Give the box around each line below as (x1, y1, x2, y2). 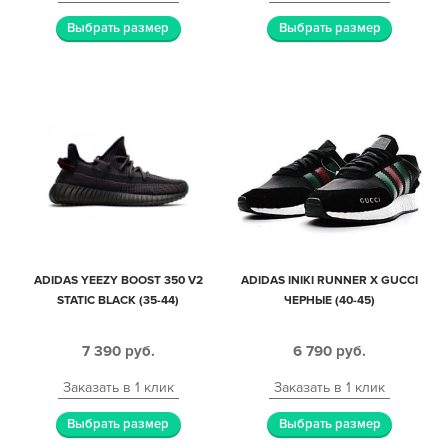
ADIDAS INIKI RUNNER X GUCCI (241, 272, 419, 288)
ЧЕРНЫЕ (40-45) (284, 292, 376, 308)
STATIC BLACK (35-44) (57, 292, 180, 308)
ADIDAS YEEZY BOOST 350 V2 (33, 272, 203, 288)
